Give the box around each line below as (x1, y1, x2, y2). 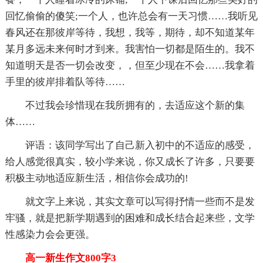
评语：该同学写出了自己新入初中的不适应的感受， (5, 140, 255, 151)
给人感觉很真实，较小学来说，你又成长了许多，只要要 (5, 156, 255, 168)
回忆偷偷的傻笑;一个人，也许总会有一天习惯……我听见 (5, 11, 258, 22)
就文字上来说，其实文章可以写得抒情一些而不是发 (5, 196, 255, 208)
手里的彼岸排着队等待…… (5, 76, 125, 88)
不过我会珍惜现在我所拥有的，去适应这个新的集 (5, 100, 245, 112)
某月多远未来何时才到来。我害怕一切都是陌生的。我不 (5, 43, 255, 55)
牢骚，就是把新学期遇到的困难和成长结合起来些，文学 (5, 213, 255, 224)
